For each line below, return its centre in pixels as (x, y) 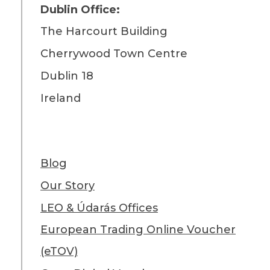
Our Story (67, 185)
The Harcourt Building (104, 31)
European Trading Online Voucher (138, 229)
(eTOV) (59, 251)
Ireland (60, 98)
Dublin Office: (80, 9)
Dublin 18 (67, 76)
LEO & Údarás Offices (99, 208)
